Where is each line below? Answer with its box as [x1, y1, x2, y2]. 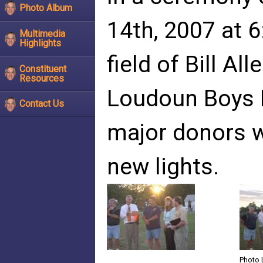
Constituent [19, 63, 66, 75]
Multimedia [19, 28, 65, 39]
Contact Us [19, 98, 64, 110]
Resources [19, 72, 64, 84]
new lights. [107, 153, 219, 180]
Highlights [19, 37, 61, 49]
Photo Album [19, 2, 72, 14]
